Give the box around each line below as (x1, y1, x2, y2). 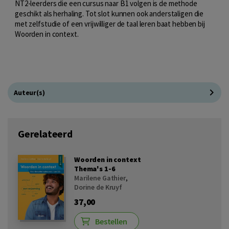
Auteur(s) (14, 87, 45, 97)
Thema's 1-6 (74, 164, 116, 173)
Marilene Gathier (74, 173, 126, 182)
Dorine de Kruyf (74, 182, 123, 192)
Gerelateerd (18, 127, 73, 140)
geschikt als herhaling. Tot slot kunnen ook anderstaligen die (15, 8, 204, 18)
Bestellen (95, 216, 127, 226)
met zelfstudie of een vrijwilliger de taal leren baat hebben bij (15, 18, 205, 29)
